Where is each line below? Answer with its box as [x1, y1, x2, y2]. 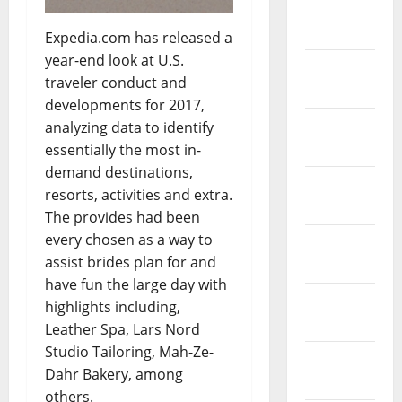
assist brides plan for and [45, 251, 216, 272]
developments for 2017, [45, 94, 205, 115]
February [304, 57, 370, 78]
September [304, 349, 382, 370]
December [304, 174, 377, 195]
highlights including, [45, 296, 180, 317]
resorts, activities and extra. [45, 184, 232, 205]
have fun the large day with [45, 274, 227, 294]
